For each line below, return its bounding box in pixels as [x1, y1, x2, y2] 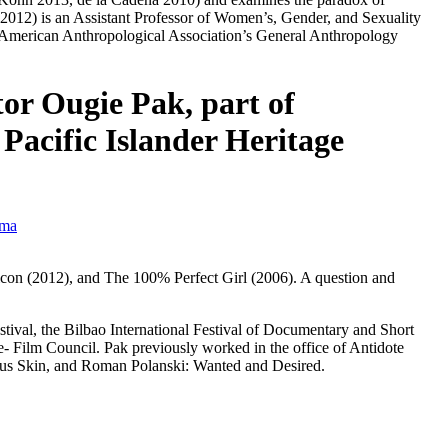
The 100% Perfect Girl [104, 269, 247, 287]
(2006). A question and [247, 269, 395, 287]
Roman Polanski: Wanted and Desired [81, 357, 321, 375]
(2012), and [23, 269, 104, 287]
